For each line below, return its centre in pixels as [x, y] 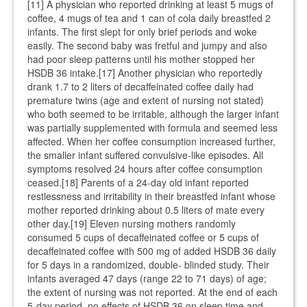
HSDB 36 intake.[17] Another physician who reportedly [145, 73]
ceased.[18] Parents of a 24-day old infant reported [138, 182]
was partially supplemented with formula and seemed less [152, 127]
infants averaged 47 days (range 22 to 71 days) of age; [147, 278]
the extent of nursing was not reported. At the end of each [152, 292]
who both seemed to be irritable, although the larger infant [153, 114]
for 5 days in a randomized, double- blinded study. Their [148, 265]
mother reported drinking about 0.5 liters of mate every [146, 210]
